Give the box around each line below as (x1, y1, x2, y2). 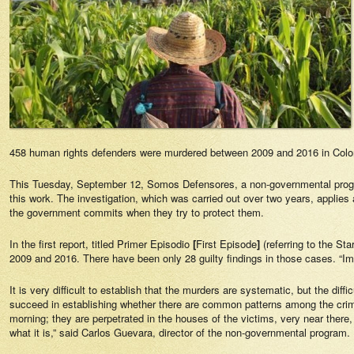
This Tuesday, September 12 (9, 176, 141, 191)
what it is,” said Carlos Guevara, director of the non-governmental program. (9, 325, 350, 340)
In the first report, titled (9, 236, 117, 251)
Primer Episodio (117, 236, 190, 251)
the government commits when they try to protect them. (9, 205, 264, 220)
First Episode (196, 236, 257, 251)
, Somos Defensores (141, 176, 235, 191)
